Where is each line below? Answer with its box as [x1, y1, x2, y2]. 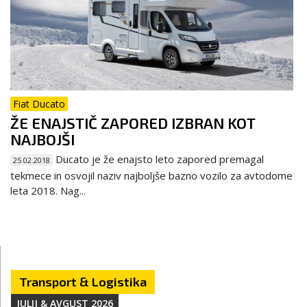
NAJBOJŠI [10, 130, 75, 148]
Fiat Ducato [13, 97, 65, 110]
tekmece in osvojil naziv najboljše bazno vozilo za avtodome [10, 168, 293, 182]
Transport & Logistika [19, 273, 147, 289]
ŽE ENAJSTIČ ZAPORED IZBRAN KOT [10, 113, 256, 132]
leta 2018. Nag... [10, 183, 86, 197]
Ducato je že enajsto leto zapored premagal [53, 151, 264, 166]
